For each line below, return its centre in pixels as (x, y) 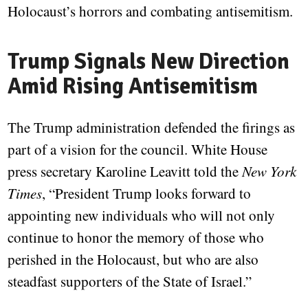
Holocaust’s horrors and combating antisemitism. (151, 11)
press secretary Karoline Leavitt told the (125, 172)
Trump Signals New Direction (149, 62)
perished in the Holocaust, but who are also (133, 260)
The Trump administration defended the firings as (152, 128)
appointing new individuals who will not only (142, 216)
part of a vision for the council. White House (138, 150)
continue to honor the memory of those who (136, 238)
